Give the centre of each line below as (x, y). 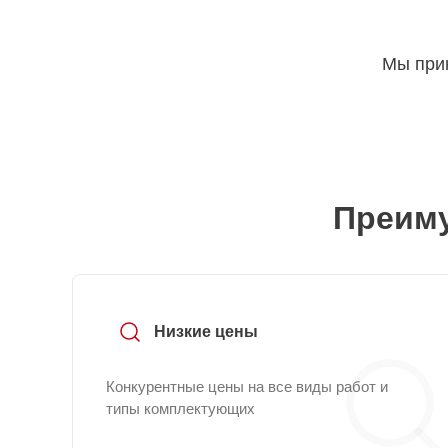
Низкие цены (206, 331)
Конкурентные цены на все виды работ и (247, 386)
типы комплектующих (180, 408)
